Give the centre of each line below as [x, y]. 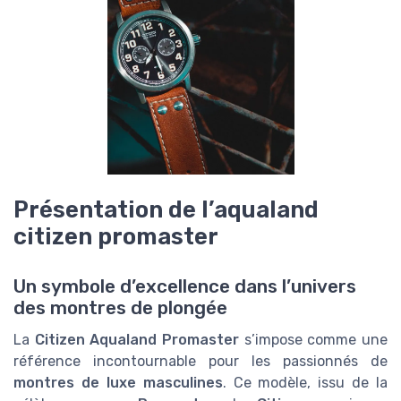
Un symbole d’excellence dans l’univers [185, 287]
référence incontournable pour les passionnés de [200, 362]
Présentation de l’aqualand [166, 209]
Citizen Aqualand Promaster [137, 340]
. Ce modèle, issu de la [305, 383]
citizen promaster [116, 236]
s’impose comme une [314, 340]
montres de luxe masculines [118, 383]
